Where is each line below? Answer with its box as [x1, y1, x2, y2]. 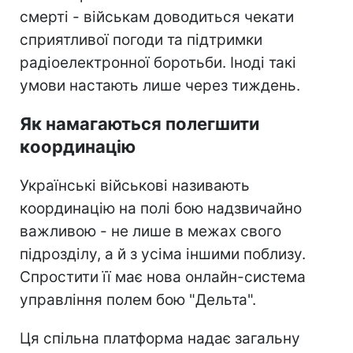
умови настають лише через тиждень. [20, 76, 300, 95]
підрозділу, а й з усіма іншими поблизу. [20, 244, 306, 263]
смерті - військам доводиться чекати [20, 7, 294, 26]
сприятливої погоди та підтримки [20, 30, 262, 49]
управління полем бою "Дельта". [20, 290, 256, 309]
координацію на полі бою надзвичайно [20, 199, 302, 217]
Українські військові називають [20, 176, 250, 195]
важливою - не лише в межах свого [20, 221, 281, 240]
